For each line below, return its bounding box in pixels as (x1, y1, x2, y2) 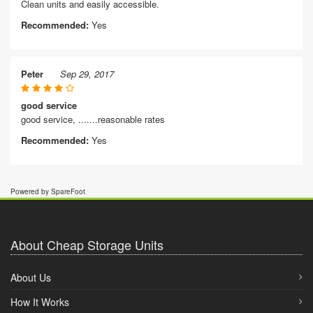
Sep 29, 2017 (60, 67, 114, 80)
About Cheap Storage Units (10, 235, 163, 254)
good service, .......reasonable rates (21, 112, 165, 126)
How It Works (10, 295, 69, 309)
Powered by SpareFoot (10, 187, 85, 196)
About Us (10, 270, 51, 284)
